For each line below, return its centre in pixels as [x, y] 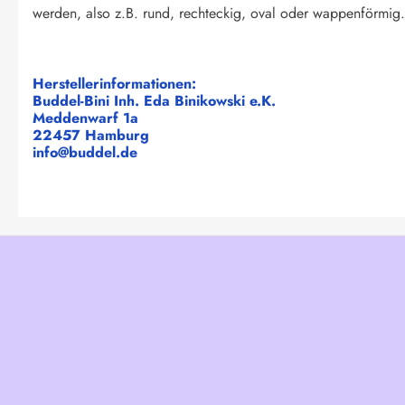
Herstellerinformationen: [114, 83]
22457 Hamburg [91, 135]
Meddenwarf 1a [85, 118]
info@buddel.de [85, 152]
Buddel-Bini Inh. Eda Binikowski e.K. [154, 100]
